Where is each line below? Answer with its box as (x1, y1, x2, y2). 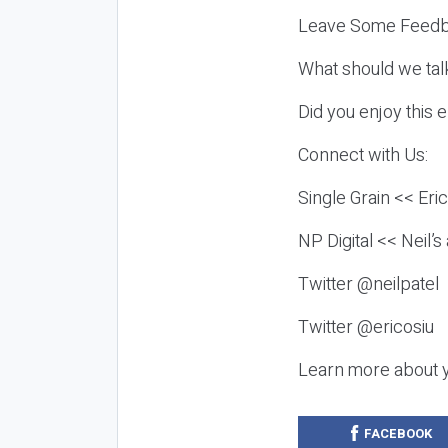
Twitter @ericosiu (298, 313, 434, 341)
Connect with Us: (298, 141, 432, 169)
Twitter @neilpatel (298, 270, 443, 298)
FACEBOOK (363, 423, 432, 443)
